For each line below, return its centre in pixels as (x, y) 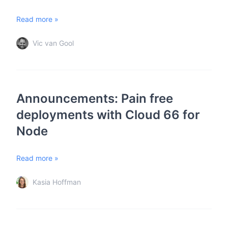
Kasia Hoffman (57, 182)
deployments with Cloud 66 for (108, 115)
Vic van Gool (53, 43)
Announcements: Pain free (95, 98)
